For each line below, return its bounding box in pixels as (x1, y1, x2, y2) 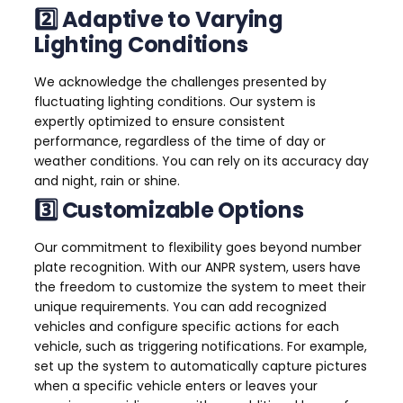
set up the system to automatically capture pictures (34, 357, 367, 376)
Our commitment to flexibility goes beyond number (34, 238, 362, 257)
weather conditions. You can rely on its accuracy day (34, 152, 369, 171)
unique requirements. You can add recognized (34, 298, 327, 317)
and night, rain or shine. (34, 172, 180, 191)
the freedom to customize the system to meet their (34, 278, 366, 297)
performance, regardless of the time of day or (34, 132, 326, 151)
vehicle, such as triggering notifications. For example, (34, 337, 367, 356)
